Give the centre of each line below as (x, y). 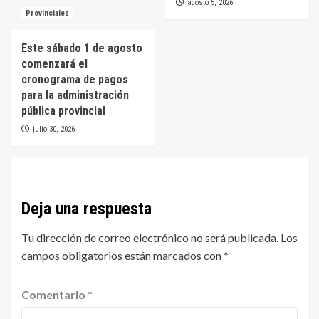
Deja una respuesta (87, 208)
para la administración (75, 95)
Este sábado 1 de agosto (82, 48)
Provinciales (47, 13)
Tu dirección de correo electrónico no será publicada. (150, 237)
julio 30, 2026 (54, 129)
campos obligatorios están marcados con (122, 255)
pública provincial (63, 110)
